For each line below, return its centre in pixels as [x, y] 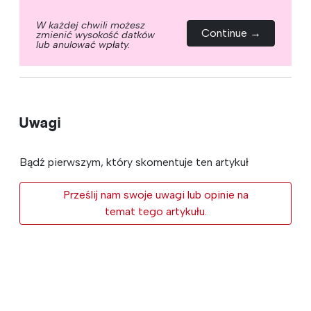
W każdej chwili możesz [91, 25]
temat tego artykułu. [155, 211]
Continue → [231, 33]
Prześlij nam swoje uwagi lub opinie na [155, 194]
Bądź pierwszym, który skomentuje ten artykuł [134, 162]
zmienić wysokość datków [95, 34]
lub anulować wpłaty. [83, 44]
